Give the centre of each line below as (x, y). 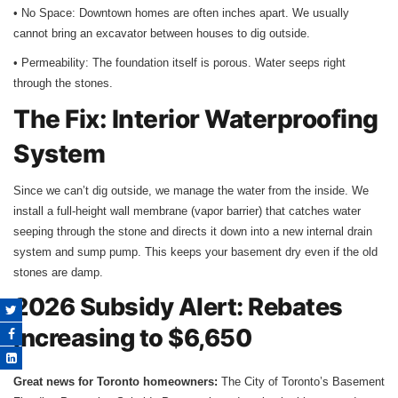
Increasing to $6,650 (132, 338)
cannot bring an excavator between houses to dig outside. (162, 33)
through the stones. (63, 83)
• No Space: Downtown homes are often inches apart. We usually (181, 12)
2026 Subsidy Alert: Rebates (178, 306)
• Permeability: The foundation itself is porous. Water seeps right (179, 62)
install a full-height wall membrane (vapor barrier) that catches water (187, 211)
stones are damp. (58, 272)
